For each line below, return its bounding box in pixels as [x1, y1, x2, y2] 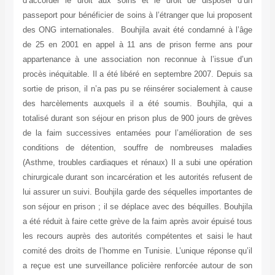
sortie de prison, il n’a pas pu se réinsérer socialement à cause [22, 84, 253, 94]
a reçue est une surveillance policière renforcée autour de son [22, 261, 253, 271]
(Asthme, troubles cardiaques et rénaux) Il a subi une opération [22, 158, 253, 168]
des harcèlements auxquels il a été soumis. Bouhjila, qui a [22, 99, 253, 109]
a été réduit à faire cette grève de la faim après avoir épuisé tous [22, 217, 253, 227]
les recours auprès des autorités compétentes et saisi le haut [22, 231, 253, 241]
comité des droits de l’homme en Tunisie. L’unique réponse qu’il [22, 246, 253, 256]
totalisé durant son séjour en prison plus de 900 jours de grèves [22, 114, 253, 123]
